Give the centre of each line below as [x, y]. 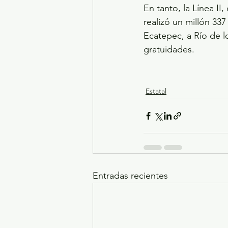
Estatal [156, 91]
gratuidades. [169, 49]
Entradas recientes [130, 175]
